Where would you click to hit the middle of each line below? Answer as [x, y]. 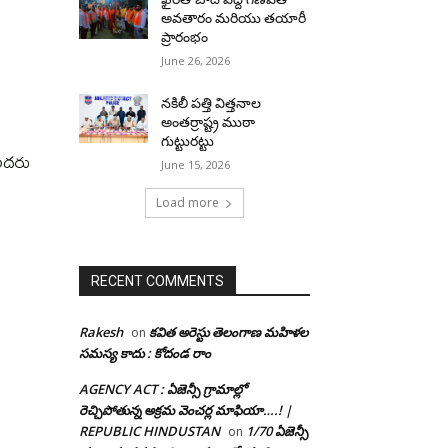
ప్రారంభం [185, 37]
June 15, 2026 [196, 164]
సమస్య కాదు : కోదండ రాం [145, 353]
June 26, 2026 [196, 60]
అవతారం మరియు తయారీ [234, 18]
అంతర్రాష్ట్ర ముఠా [208, 122]
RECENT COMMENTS [157, 281]
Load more [187, 202]
